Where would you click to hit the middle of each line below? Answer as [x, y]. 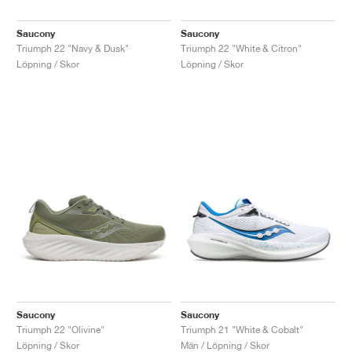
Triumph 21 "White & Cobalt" [242, 329]
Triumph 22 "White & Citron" [241, 48]
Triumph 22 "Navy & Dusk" [73, 48]
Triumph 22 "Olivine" [60, 329]
